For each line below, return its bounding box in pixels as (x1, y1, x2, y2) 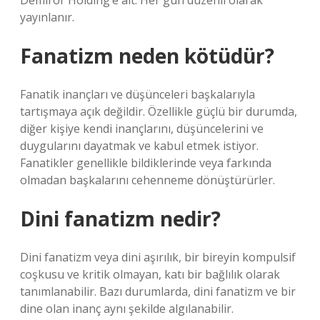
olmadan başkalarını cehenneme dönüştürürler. (20, 172, 275, 188)
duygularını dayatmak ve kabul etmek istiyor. (20, 138, 259, 154)
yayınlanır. (20, 9, 74, 25)
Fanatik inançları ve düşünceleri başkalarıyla (20, 86, 255, 102)
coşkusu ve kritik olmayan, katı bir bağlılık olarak (20, 266, 280, 282)
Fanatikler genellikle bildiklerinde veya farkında (20, 155, 271, 171)
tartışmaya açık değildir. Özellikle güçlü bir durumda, (20, 104, 297, 119)
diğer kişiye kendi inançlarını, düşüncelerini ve (20, 121, 264, 136)
